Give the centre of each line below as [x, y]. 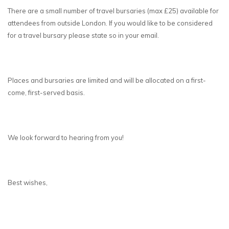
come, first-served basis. [46, 92]
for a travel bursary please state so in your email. [83, 35]
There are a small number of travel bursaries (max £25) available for [113, 10]
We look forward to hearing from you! [66, 137]
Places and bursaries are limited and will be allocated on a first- [107, 80]
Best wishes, [28, 182]
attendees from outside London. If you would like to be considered [110, 23]
